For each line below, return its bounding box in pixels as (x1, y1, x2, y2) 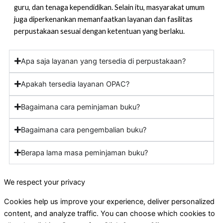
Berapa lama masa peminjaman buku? (21, 148, 148, 157)
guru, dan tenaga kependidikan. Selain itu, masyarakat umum (14, 2, 205, 11)
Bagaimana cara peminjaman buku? (21, 102, 140, 111)
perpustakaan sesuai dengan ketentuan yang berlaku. (14, 26, 185, 35)
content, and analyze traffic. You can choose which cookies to (4, 209, 215, 218)
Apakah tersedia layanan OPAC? (21, 79, 130, 89)
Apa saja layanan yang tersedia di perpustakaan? (21, 56, 186, 66)
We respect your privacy (4, 178, 85, 187)
